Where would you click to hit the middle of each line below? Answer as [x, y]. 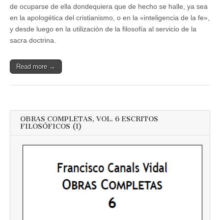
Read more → [36, 67]
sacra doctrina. [33, 40]
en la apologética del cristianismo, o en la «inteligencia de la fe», [110, 18]
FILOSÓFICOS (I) [51, 126]
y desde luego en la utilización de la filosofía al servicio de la [103, 29]
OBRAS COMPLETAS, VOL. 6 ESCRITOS [89, 119]
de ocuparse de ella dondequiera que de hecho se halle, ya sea [109, 6]
